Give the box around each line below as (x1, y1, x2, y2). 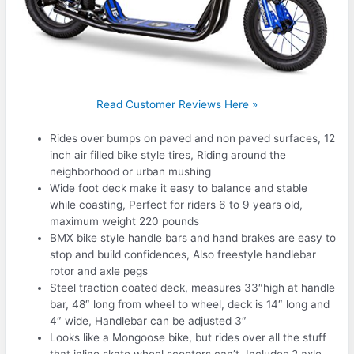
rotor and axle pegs (50, 264, 149, 277)
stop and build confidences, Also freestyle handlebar (50, 247, 317, 261)
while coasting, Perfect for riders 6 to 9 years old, (50, 198, 303, 211)
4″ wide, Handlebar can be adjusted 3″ (50, 314, 247, 327)
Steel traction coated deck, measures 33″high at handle (50, 281, 336, 294)
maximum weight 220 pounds (50, 214, 200, 228)
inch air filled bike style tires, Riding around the (50, 148, 287, 161)
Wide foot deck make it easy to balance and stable (50, 181, 308, 194)
